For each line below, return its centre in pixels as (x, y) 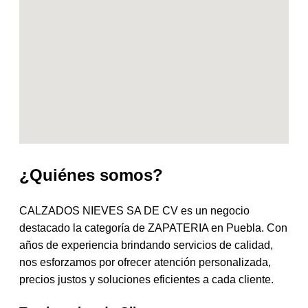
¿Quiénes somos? (91, 175)
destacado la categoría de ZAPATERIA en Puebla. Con (153, 228)
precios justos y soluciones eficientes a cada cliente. (146, 279)
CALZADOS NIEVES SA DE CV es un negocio (134, 210)
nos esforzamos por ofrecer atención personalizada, (145, 262)
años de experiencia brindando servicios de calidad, (146, 245)
